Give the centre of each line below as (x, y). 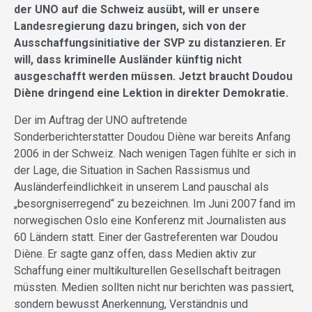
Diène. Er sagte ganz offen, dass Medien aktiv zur (135, 254)
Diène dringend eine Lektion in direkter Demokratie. (151, 93)
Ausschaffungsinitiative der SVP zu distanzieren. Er (150, 43)
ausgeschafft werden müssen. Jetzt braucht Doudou (153, 77)
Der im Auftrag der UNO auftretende (101, 120)
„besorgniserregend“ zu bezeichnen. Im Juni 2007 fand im (155, 204)
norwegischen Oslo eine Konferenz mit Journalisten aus (150, 221)
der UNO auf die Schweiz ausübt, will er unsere (137, 10)
